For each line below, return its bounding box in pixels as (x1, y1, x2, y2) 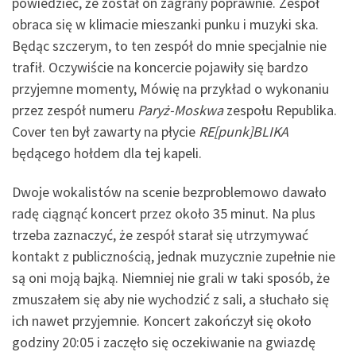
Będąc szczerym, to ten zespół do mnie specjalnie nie (12, 36, 327, 55)
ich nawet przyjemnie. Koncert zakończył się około (12, 311, 311, 331)
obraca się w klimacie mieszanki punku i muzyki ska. (12, 14, 319, 33)
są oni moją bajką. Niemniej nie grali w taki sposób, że (12, 269, 330, 288)
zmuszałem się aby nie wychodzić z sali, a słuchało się (12, 290, 329, 309)
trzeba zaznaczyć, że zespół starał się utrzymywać (12, 226, 308, 245)
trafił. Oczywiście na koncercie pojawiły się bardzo (12, 57, 308, 76)
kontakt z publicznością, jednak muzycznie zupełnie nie (12, 247, 335, 266)
